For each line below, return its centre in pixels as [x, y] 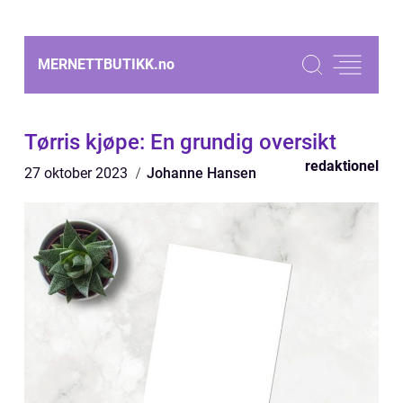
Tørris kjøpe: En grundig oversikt [180, 142]
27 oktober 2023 [78, 173]
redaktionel [342, 166]
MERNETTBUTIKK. [98, 64]
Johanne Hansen [201, 173]
